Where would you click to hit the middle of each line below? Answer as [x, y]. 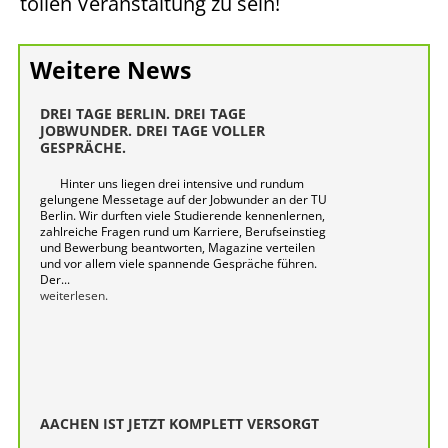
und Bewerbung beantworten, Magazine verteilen [177, 247]
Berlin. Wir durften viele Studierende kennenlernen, [182, 215]
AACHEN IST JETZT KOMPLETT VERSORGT [179, 423]
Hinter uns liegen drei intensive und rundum [182, 183]
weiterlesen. [74, 295]
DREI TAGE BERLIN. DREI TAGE [143, 113]
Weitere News [110, 70]
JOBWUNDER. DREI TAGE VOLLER [152, 130]
